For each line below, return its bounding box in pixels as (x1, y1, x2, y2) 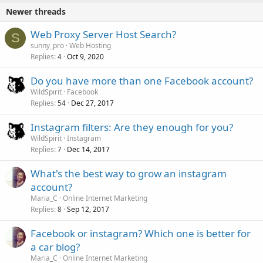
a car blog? (31, 240, 80, 254)
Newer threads (6, 6, 66, 18)
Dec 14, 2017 (67, 144, 110, 155)
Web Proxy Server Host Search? (31, 28, 176, 42)
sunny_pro (31, 41, 64, 51)
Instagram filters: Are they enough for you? (31, 120, 233, 134)
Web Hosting (69, 41, 111, 51)
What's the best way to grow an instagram (31, 167, 227, 181)
